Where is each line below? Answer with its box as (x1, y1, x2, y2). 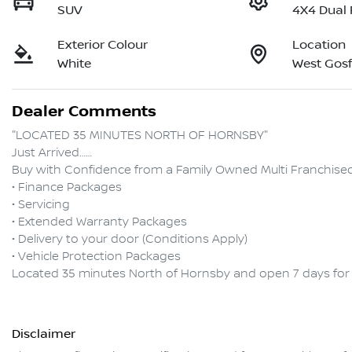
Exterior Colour (57, 38, 148, 53)
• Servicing (12, 198, 70, 213)
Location (292, 38, 346, 53)
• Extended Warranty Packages (12, 215, 187, 230)
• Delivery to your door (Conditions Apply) (12, 233, 247, 247)
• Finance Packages (12, 181, 122, 196)
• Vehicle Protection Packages (12, 250, 181, 265)
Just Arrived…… (12, 146, 92, 161)
